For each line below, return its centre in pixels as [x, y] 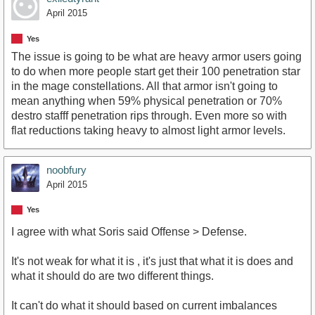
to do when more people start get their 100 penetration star [156, 71]
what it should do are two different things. [112, 276]
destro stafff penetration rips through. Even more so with [149, 115]
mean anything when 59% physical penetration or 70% [147, 101]
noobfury [66, 169]
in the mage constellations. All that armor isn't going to [144, 86]
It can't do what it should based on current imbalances [144, 305]
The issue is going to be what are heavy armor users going [156, 56]
